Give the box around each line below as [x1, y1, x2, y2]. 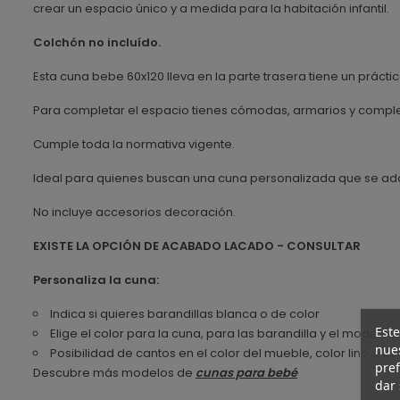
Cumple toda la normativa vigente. [33, 135, 235, 153]
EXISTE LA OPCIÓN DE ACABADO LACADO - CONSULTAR [33, 237, 361, 254]
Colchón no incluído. [33, 33, 161, 51]
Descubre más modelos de [33, 363, 196, 381]
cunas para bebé [196, 363, 297, 381]
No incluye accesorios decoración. [33, 203, 236, 221]
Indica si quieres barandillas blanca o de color [50, 304, 320, 322]
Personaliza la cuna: [33, 271, 159, 288]
